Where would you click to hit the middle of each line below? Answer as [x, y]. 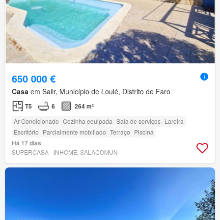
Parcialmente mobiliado [74, 132]
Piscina [144, 132]
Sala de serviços [138, 121]
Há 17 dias [27, 143]
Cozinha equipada [88, 121]
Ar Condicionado [36, 121]
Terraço [120, 132]
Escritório [26, 132]
